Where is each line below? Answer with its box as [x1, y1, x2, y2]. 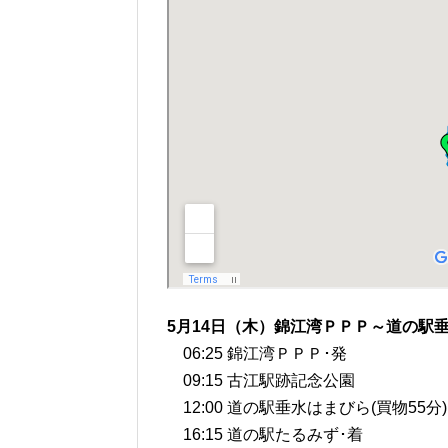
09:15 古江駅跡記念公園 [167, 372, 355, 390]
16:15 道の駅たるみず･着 [167, 426, 363, 444]
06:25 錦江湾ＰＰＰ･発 [167, 345, 347, 363]
